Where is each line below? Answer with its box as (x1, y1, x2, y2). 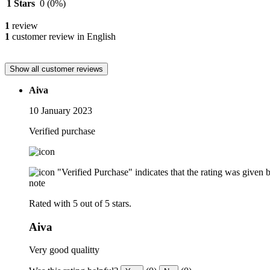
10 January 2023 (29, 105, 92, 116)
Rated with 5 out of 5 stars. (29, 198, 131, 209)
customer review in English (10, 31, 116, 42)
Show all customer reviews (10, 64, 103, 74)
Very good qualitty (29, 245, 99, 256)
